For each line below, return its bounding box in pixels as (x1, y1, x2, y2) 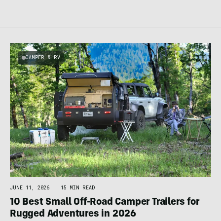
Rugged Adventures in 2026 (10, 209, 137, 220)
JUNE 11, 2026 (10, 184, 49, 191)
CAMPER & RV (26, 54, 60, 61)
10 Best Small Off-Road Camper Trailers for (10, 197, 199, 208)
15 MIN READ (61, 184, 95, 191)
